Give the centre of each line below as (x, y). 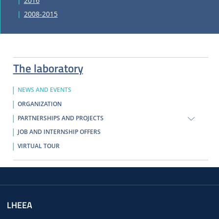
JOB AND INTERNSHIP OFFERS (59, 132)
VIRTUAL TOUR (38, 146)
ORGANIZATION (39, 104)
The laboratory (48, 68)
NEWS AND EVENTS (44, 90)
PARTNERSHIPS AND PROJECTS (60, 118)
